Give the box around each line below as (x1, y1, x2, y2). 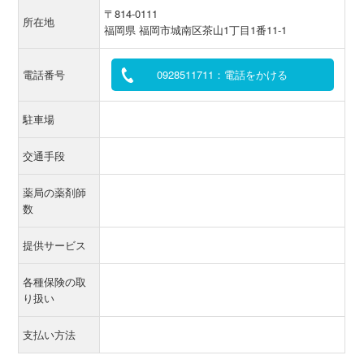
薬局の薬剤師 (23, 184, 87, 200)
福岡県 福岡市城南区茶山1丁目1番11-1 (104, 22, 288, 37)
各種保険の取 (23, 274, 87, 289)
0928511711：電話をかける (157, 67, 288, 82)
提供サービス (23, 237, 87, 253)
